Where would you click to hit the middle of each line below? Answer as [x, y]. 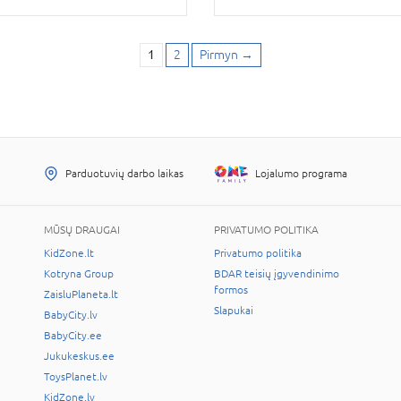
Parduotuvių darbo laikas [124, 174]
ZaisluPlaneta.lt [81, 295]
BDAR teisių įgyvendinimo [277, 274]
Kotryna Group [79, 274]
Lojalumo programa [301, 174]
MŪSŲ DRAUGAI [82, 230]
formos [231, 290]
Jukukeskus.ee [79, 357]
